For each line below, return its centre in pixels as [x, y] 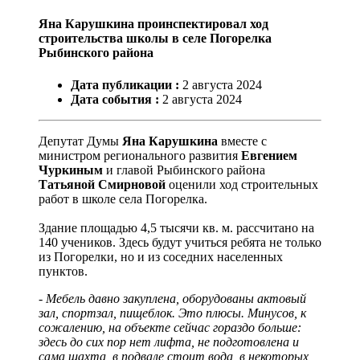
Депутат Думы [80, 141]
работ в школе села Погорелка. [123, 198]
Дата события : [115, 99]
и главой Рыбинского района [184, 170]
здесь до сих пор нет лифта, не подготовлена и [169, 342]
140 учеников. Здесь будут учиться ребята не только [180, 242]
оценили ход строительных [242, 184]
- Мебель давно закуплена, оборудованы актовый [172, 298]
